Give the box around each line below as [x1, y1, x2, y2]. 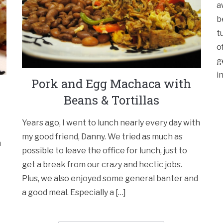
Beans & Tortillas [63, 92, 159, 109]
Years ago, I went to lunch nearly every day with [22, 118, 201, 128]
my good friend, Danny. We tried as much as [22, 132, 183, 142]
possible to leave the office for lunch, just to [22, 146, 188, 156]
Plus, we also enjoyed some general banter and [22, 174, 199, 184]
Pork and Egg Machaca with [31, 76, 192, 92]
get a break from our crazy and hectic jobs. [22, 160, 183, 170]
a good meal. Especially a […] [22, 188, 126, 198]
